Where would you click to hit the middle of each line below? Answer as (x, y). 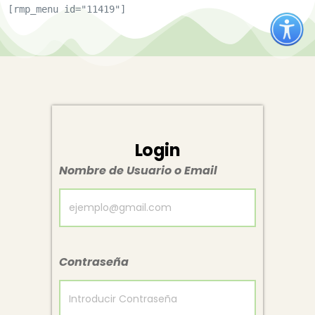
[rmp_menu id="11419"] (67, 9)
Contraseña (94, 262)
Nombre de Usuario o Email (138, 171)
